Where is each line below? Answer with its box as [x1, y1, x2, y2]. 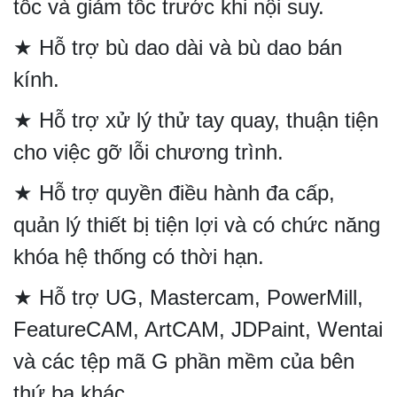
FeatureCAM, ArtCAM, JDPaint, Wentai [13, 317, 383, 342]
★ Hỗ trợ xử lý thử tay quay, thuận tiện [13, 108, 378, 133]
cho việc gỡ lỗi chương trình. [13, 140, 284, 165]
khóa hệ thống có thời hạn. [13, 245, 264, 269]
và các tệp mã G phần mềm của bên [13, 349, 354, 374]
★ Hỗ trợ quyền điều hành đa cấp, [13, 181, 335, 206]
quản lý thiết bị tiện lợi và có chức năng [13, 213, 380, 237]
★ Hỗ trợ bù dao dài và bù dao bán [13, 35, 342, 60]
